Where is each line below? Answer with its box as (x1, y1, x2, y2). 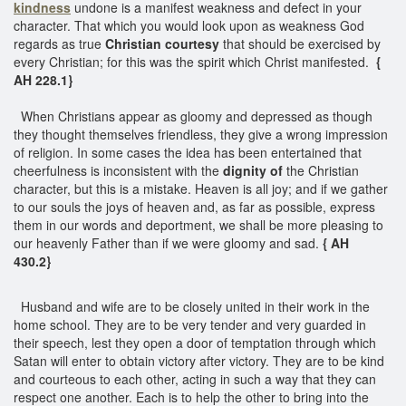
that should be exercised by (219, 34, 381, 53)
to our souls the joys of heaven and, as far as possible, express (14, 197, 375, 216)
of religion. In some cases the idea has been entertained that (14, 142, 362, 161)
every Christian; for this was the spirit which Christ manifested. (14, 52, 376, 71)
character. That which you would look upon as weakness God (14, 15, 364, 34)
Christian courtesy (105, 34, 219, 53)
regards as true (14, 34, 105, 53)
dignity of (223, 160, 286, 179)
